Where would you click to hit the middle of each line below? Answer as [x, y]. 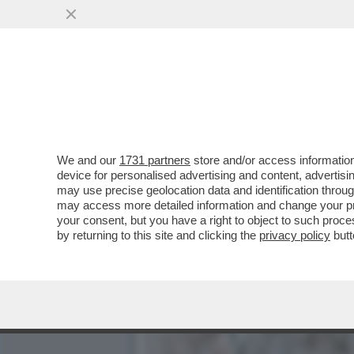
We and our [88, 160]
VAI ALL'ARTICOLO [224, 127]
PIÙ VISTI [179, 96]
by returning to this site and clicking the [158, 235]
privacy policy [295, 235]
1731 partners [155, 160]
